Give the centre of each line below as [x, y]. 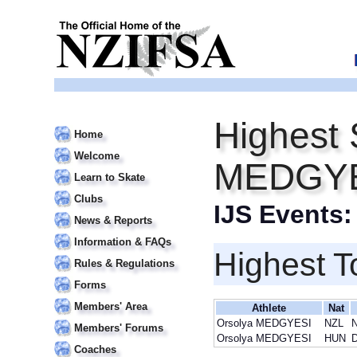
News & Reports [113, 220]
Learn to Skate [110, 177]
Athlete [269, 308]
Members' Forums [119, 328]
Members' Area [111, 306]
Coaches [95, 349]
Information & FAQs [123, 242]
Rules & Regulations [124, 263]
